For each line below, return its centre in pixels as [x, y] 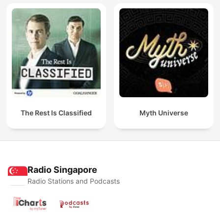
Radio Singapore [62, 170]
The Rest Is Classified [56, 113]
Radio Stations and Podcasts [74, 181]
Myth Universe [164, 113]
